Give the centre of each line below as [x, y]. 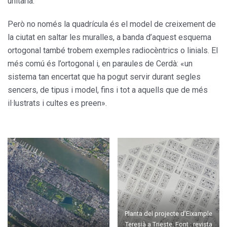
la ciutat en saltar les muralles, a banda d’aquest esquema [109, 37]
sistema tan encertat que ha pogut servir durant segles [104, 77]
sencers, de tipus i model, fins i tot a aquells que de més [108, 90]
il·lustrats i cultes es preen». [57, 103]
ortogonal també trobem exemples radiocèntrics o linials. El [113, 51]
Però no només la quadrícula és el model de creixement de [112, 24]
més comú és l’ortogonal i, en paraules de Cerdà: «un [100, 64]
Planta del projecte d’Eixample [168, 214]
